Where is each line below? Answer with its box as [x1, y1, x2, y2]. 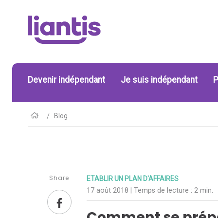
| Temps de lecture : [130, 186, 195, 195]
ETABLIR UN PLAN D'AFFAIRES [87, 175, 179, 183]
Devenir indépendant [28, 74, 105, 85]
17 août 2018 [87, 186, 131, 195]
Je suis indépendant [121, 74, 198, 85]
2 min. [194, 186, 214, 195]
